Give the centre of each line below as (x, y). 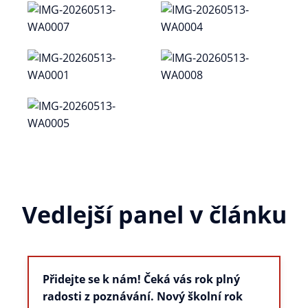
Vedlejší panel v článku (154, 214)
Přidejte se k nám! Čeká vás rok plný (141, 279)
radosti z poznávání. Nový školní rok (143, 296)
